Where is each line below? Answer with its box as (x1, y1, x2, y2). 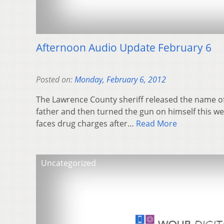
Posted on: (36, 74, 74, 85)
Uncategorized (41, 157, 96, 169)
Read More (136, 118, 177, 129)
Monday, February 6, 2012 (74, 74, 166, 85)
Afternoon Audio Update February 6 (36, 40, 211, 55)
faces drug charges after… (36, 118, 136, 129)
